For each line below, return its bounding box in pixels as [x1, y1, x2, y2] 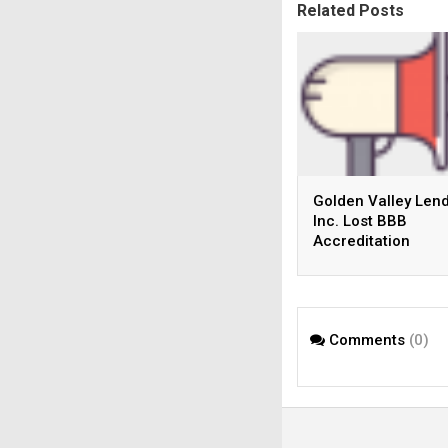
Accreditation [313, 231, 410, 250]
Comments [325, 331, 409, 349]
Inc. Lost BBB [313, 211, 407, 230]
